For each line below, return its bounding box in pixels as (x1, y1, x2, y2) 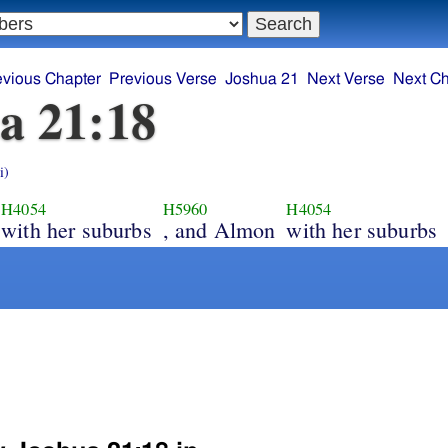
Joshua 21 (225, 71, 300, 88)
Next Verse (307, 71, 386, 88)
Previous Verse (109, 71, 218, 88)
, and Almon (162, 214, 276, 244)
